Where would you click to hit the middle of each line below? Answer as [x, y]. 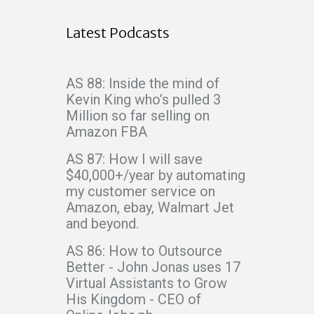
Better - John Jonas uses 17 [153, 267]
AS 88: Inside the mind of [143, 84]
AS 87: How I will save [134, 159]
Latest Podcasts [118, 33]
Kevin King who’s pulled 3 [143, 100]
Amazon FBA [107, 132]
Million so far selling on [138, 116]
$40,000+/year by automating [156, 176]
